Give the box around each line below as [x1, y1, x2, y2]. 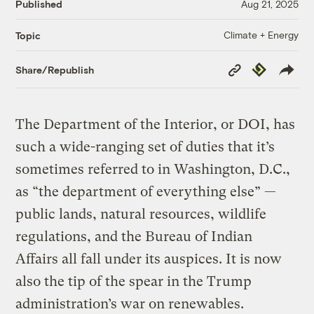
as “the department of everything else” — [15, 184, 277, 200]
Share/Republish [15, 63, 95, 76]
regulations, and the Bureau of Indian [15, 228, 253, 245]
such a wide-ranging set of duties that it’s [15, 139, 275, 156]
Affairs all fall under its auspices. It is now [15, 251, 282, 268]
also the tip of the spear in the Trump [15, 273, 252, 290]
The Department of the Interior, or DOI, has [15, 116, 296, 133]
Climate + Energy [223, 29, 299, 41]
